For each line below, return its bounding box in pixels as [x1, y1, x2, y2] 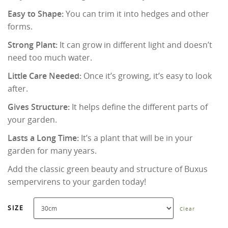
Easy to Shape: [8, 8, 64, 20]
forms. [8, 21, 33, 33]
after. [8, 83, 28, 95]
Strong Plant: [8, 39, 58, 51]
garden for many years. [8, 145, 97, 157]
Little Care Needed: [8, 70, 81, 82]
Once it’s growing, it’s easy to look [81, 70, 212, 82]
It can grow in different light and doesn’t [58, 39, 212, 51]
